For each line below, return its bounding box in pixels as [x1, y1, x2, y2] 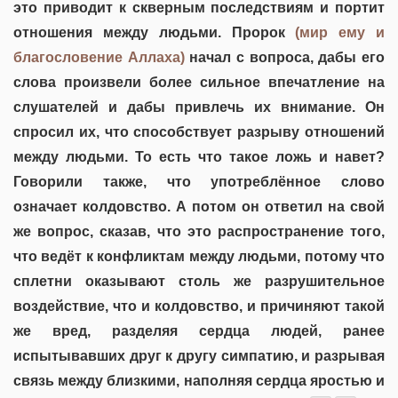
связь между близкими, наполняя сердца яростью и [13, 372, 385, 388]
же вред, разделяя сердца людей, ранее [13, 322, 385, 338]
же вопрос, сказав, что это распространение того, [13, 223, 385, 239]
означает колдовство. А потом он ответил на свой [13, 198, 385, 214]
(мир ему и [295, 24, 386, 40]
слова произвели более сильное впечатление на [13, 74, 385, 90]
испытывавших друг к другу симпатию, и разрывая [13, 347, 385, 363]
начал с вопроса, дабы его [184, 49, 386, 65]
